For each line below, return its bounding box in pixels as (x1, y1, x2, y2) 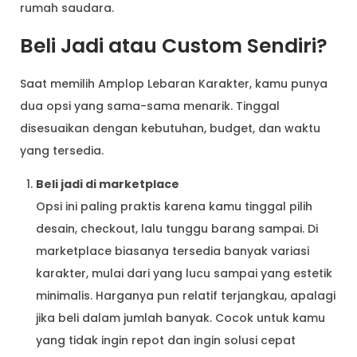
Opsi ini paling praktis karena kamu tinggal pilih (36, 198, 312, 214)
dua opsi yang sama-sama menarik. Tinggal (20, 97, 280, 114)
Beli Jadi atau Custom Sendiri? (20, 31, 328, 60)
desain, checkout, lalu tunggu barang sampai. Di (36, 220, 318, 237)
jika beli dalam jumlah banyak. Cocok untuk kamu (36, 309, 325, 326)
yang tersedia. (20, 142, 104, 159)
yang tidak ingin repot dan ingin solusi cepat (36, 331, 296, 348)
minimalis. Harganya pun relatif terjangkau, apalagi (36, 287, 335, 304)
